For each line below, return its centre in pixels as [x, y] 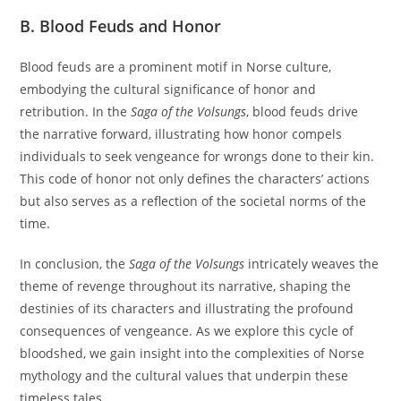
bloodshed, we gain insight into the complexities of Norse [192, 354]
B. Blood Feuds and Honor [121, 26]
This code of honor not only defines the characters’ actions [195, 179]
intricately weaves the [312, 264]
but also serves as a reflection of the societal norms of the [193, 201]
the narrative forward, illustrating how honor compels [181, 134]
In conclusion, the [75, 264]
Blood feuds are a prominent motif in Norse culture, [176, 67]
